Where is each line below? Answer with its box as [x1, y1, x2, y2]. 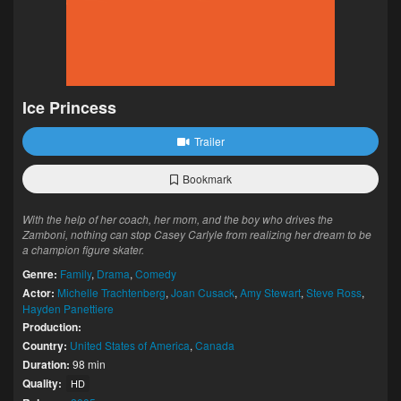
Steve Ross [306, 285, 362, 300]
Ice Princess [22, 96, 116, 119]
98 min [70, 356, 106, 371]
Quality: [22, 375, 62, 391]
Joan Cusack [171, 285, 235, 300]
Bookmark [182, 171, 232, 186]
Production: [22, 319, 81, 335]
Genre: [22, 266, 57, 282]
